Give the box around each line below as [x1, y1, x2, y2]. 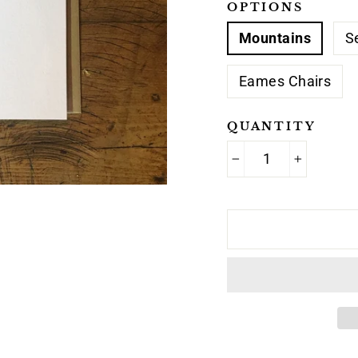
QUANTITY [227, 119, 316, 134]
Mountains [239, 30, 312, 47]
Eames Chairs [239, 73, 332, 90]
